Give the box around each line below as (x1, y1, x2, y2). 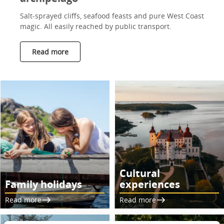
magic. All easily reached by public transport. (20, 21, 171, 31)
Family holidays (5, 177, 82, 191)
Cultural (119, 166, 160, 180)
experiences (119, 177, 180, 191)
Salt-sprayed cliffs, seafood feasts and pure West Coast (20, 11, 204, 20)
